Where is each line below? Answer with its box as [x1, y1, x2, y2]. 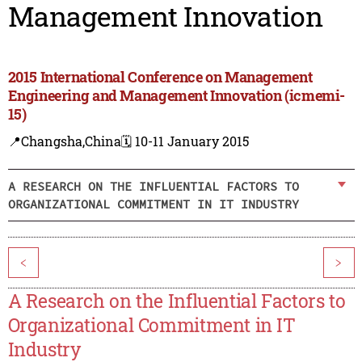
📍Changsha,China [7, 133, 121, 150]
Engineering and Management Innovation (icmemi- [7, 86, 346, 106]
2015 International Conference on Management [7, 67, 313, 87]
